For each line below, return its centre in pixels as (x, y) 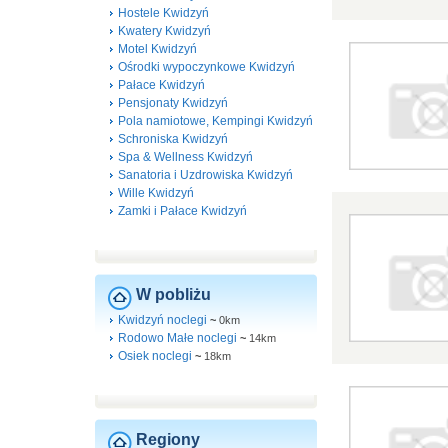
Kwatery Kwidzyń (164, 31)
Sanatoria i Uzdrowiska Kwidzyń (205, 175)
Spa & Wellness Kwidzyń (185, 157)
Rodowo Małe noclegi (177, 338)
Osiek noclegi (155, 356)
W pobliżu (173, 294)
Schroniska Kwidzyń (173, 139)
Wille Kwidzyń (156, 193)
